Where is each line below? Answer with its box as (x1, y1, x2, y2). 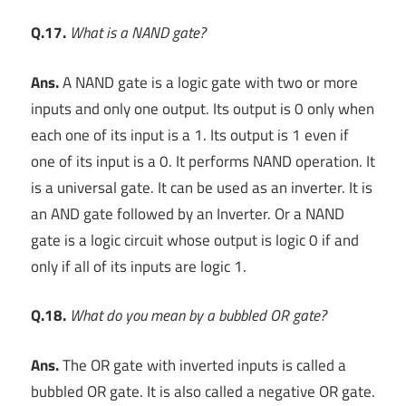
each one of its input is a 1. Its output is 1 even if (31, 122, 349, 147)
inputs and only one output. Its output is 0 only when (31, 96, 374, 121)
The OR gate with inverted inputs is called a (59, 353, 346, 377)
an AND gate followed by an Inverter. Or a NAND (31, 201, 344, 226)
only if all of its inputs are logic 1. (31, 254, 246, 278)
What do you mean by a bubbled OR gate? (70, 304, 326, 328)
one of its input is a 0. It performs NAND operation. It (31, 149, 375, 173)
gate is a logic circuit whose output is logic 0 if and (31, 227, 359, 252)
